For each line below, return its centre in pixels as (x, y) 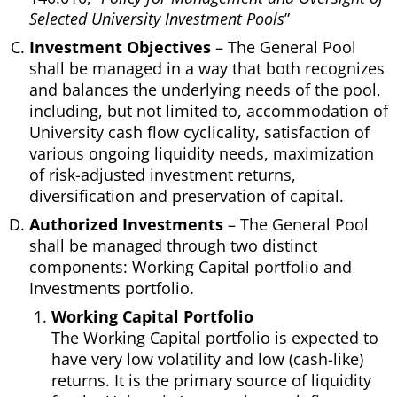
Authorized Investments (126, 225)
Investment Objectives (120, 47)
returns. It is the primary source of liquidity (211, 381)
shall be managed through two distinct (173, 246)
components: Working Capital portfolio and (191, 267)
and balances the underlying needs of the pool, (205, 90)
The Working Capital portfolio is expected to (215, 338)
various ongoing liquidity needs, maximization (202, 154)
